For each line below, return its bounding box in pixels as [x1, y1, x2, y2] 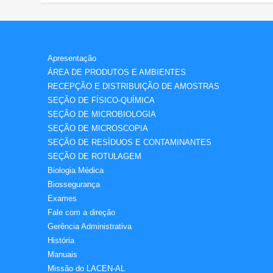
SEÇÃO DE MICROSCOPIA [48, 123, 148, 133]
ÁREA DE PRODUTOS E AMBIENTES [48, 67, 186, 77]
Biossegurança [48, 179, 100, 189]
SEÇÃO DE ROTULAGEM [48, 151, 141, 161]
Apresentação [48, 53, 96, 63]
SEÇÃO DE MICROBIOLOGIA [48, 109, 156, 119]
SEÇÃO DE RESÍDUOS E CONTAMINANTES [48, 137, 211, 147]
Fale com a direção [48, 207, 115, 217]
